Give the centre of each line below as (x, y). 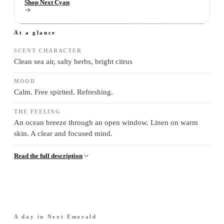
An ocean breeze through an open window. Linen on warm (106, 122)
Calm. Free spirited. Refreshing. (63, 92)
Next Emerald (72, 216)
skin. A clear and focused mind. (63, 133)
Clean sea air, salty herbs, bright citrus (73, 61)
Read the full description (48, 155)
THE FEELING (37, 111)
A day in (31, 216)
